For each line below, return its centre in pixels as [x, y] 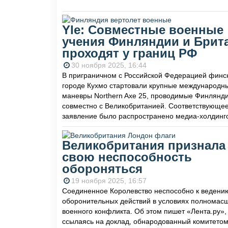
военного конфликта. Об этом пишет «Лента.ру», [144, 211]
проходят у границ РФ [130, 53]
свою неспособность [127, 157]
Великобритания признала [144, 145]
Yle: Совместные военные [143, 30]
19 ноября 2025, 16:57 [109, 180]
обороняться [102, 168]
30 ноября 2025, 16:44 [109, 65]
